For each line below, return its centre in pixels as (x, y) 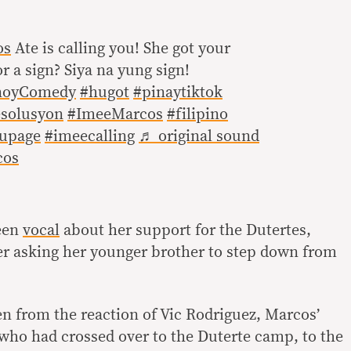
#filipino (197, 114)
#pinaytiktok (178, 92)
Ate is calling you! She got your (121, 48)
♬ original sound (199, 136)
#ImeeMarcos (115, 114)
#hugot (105, 92)
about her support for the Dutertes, (185, 230)
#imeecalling (90, 136)
